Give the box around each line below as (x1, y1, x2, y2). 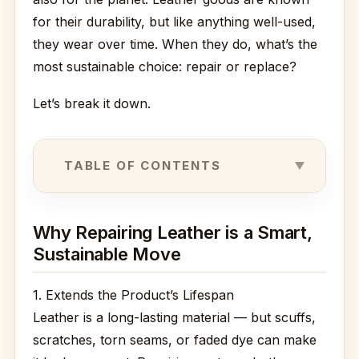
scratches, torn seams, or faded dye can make (33, 332, 317, 348)
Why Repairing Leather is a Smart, (33, 222, 313, 243)
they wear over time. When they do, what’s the (33, 36, 317, 52)
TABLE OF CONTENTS (64, 158, 221, 173)
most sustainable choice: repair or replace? (33, 58, 296, 75)
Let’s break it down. (33, 95, 151, 111)
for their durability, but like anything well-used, (33, 14, 316, 30)
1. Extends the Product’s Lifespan (33, 287, 234, 303)
